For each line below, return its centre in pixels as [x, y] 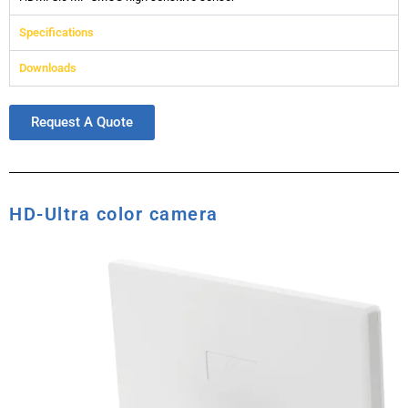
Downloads [48, 67]
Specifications [56, 32]
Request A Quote [82, 122]
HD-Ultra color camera [114, 214]
